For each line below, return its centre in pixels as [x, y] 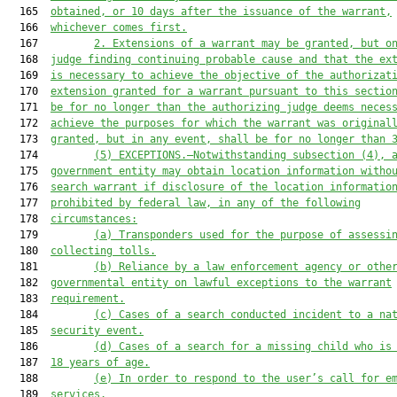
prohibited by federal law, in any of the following [206, 203]
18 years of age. [100, 362]
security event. [97, 331]
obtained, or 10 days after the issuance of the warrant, [221, 12]
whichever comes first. [119, 27]
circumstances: [94, 219]
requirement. [88, 299]
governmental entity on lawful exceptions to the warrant [221, 283]
